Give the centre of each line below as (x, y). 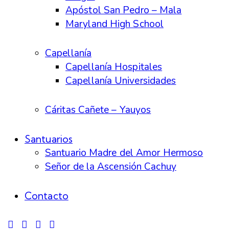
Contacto (47, 196)
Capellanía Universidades (121, 81)
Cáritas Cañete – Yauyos (98, 110)
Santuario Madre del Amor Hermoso (124, 153)
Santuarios (49, 139)
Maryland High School (114, 24)
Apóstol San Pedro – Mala (124, 10)
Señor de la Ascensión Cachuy (111, 167)
